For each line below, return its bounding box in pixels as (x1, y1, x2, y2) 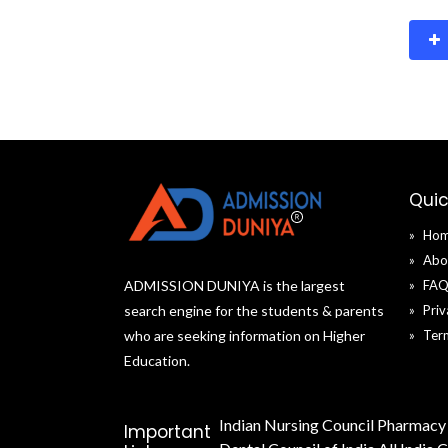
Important (124, 420, 211, 444)
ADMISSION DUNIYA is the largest (124, 277, 345, 294)
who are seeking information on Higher (124, 327, 365, 344)
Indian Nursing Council (219, 415, 374, 434)
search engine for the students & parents (124, 302, 384, 319)
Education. (124, 352, 190, 369)
